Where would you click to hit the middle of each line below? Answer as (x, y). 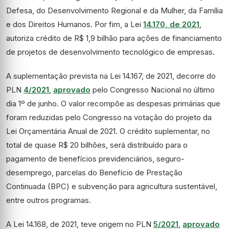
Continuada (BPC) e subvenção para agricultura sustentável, (112, 186)
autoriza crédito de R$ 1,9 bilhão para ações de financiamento (114, 38)
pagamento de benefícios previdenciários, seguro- (95, 159)
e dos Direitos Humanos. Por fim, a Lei (75, 24)
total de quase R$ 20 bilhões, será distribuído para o (97, 145)
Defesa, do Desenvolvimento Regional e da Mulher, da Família (114, 10)
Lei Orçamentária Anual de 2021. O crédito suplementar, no (108, 131)
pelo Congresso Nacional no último (153, 90)
